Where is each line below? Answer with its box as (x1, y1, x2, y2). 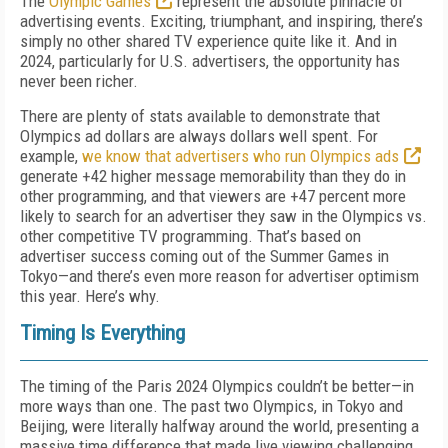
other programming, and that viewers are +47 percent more (20, 186, 406, 206)
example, (20, 146, 82, 166)
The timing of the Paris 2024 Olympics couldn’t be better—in (20, 376, 414, 396)
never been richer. (20, 71, 138, 91)
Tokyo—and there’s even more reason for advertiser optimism (20, 266, 419, 286)
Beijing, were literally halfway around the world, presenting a (20, 416, 419, 436)
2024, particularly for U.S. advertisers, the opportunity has (20, 51, 400, 71)
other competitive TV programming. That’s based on (20, 226, 361, 246)
